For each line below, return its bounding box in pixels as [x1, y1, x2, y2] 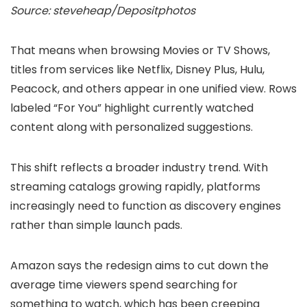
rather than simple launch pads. [10, 217, 182, 233]
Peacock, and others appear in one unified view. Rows [10, 81, 297, 97]
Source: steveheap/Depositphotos [10, 3, 195, 19]
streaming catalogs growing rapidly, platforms [10, 179, 260, 195]
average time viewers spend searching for [10, 277, 238, 293]
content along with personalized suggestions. [10, 119, 253, 135]
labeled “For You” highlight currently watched [10, 100, 254, 116]
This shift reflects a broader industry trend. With [10, 160, 268, 175]
